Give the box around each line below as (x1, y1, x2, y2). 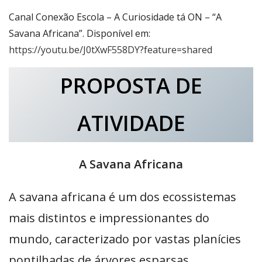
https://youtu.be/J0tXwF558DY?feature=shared (9, 43, 212, 56)
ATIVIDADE (77, 108, 185, 137)
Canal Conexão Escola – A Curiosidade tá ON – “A (9, 10, 222, 23)
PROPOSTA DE (60, 71, 202, 100)
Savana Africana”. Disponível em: (9, 26, 150, 40)
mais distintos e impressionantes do (9, 209, 209, 226)
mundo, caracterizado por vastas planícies (9, 230, 241, 247)
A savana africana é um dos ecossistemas (9, 188, 236, 205)
